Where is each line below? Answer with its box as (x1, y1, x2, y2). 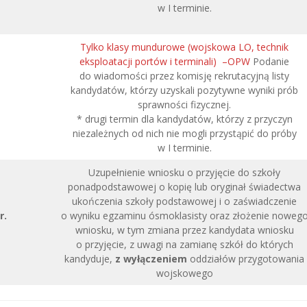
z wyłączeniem (115, 252, 187, 265)
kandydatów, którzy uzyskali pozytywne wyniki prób (71, 84, 298, 97)
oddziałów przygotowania (187, 252, 304, 265)
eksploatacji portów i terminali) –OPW (79, 55, 250, 68)
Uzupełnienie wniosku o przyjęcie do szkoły (88, 166, 280, 179)
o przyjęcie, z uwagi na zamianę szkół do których (75, 238, 293, 251)
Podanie (250, 55, 289, 68)
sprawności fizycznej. (138, 98, 231, 111)
